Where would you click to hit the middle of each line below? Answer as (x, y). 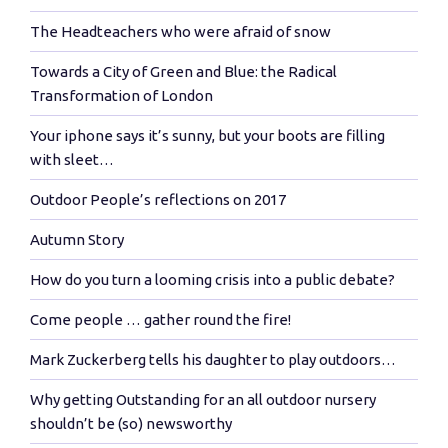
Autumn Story (77, 239)
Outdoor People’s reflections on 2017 (158, 199)
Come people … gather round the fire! (160, 319)
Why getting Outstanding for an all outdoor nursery (203, 399)
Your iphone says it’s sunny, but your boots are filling (207, 135)
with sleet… (72, 159)
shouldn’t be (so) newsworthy (131, 423)
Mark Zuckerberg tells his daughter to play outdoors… (213, 359)
